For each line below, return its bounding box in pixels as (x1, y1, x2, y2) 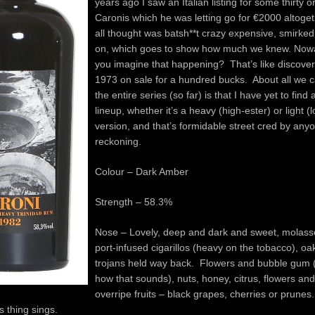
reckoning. (95, 135, 141, 147)
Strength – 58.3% (95, 195, 172, 207)
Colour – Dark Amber (95, 165, 188, 177)
